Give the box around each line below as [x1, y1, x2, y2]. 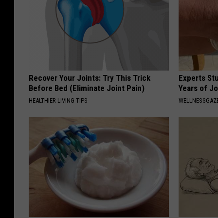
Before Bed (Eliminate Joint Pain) [29, 83, 145, 93]
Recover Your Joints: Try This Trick [29, 73, 150, 83]
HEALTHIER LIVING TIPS [29, 97, 88, 105]
